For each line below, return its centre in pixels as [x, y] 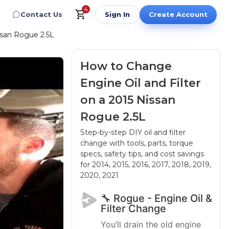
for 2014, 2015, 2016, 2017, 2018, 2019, [146, 165]
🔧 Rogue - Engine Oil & [156, 198]
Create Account [178, 14]
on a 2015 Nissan [128, 100]
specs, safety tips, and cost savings [142, 154]
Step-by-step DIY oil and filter [133, 132]
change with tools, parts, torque [137, 143]
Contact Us [41, 14]
